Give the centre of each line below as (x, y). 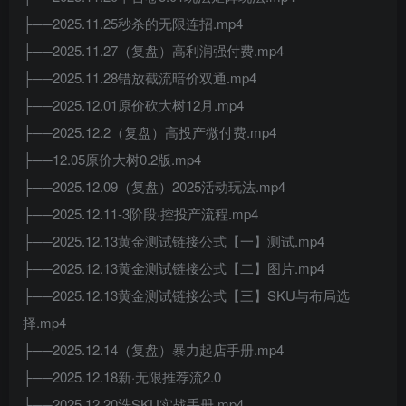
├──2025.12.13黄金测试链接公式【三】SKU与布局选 (186, 295)
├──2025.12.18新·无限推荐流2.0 (122, 377)
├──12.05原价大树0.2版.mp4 (112, 159)
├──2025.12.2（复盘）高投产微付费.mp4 (150, 132)
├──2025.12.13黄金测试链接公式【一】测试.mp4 (174, 241)
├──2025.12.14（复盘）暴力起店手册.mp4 (153, 349)
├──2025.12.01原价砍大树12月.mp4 (133, 105)
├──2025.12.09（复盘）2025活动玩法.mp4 (154, 186)
